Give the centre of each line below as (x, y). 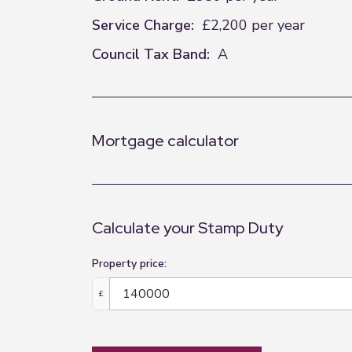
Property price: (129, 264)
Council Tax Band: (151, 54)
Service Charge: (143, 25)
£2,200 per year (253, 25)
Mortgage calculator (165, 141)
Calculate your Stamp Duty (187, 228)
